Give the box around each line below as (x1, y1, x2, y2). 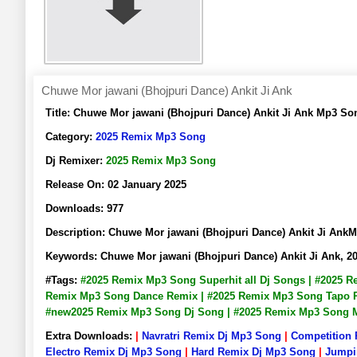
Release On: (45, 178, 108, 190)
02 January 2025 (108, 178, 186, 190)
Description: (45, 226, 108, 238)
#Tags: (45, 274, 80, 286)
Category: (45, 131, 96, 143)
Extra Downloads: (45, 330, 132, 342)
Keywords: (45, 250, 100, 262)
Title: (45, 107, 73, 119)
